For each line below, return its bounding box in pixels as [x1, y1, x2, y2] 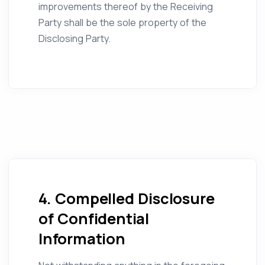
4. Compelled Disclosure [38, 188, 215, 209]
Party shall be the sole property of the [38, 16, 206, 29]
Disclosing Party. [38, 32, 111, 45]
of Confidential [38, 208, 150, 229]
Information [38, 228, 125, 249]
